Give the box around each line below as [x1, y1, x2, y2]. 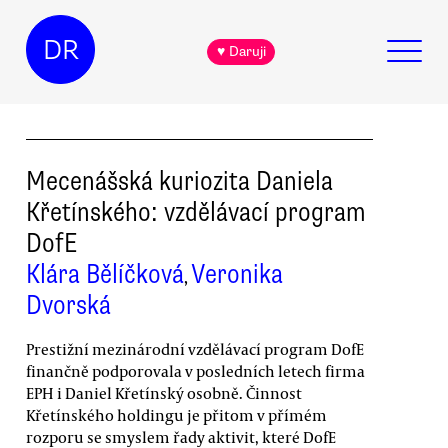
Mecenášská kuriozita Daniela [26, 163, 333, 198]
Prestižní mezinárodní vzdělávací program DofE [26, 338, 364, 359]
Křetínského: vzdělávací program [26, 194, 366, 229]
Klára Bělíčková [26, 256, 184, 291]
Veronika [191, 256, 283, 291]
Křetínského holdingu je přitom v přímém [26, 404, 327, 425]
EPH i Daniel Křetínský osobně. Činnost [26, 382, 302, 403]
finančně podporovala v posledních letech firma [26, 360, 365, 381]
